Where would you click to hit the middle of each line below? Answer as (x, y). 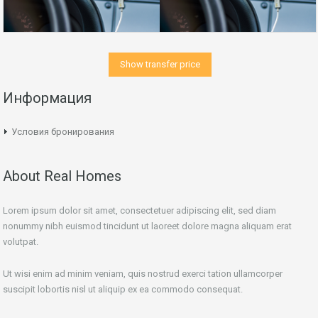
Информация (47, 98)
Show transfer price (160, 65)
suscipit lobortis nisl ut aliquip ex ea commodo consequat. (123, 290)
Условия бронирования (63, 132)
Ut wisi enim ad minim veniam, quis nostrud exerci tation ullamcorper (143, 274)
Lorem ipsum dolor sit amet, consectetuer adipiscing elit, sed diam (139, 211)
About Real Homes (62, 176)
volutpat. (21, 242)
